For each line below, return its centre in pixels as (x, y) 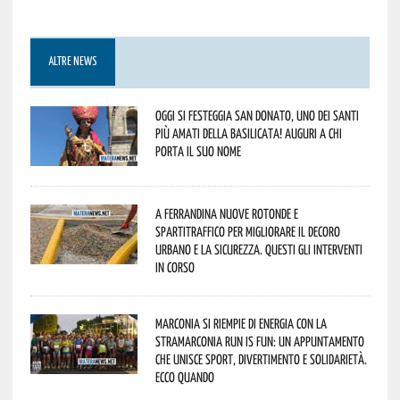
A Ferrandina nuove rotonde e (226, 213)
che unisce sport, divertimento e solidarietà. (261, 358)
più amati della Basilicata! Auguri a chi (248, 133)
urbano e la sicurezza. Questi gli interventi (258, 249)
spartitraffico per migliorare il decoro (247, 231)
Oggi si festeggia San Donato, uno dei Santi (257, 115)
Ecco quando (184, 376)
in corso (175, 267)
